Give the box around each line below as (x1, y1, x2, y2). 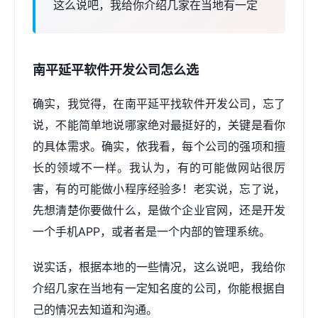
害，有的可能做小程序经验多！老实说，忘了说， (33, 182, 285, 196)
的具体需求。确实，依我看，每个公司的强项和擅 (33, 139, 285, 153)
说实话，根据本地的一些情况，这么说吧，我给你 (33, 260, 285, 274)
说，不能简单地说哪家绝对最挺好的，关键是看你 (33, 118, 285, 132)
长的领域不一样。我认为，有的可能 (33, 160, 226, 175)
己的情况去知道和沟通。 (33, 302, 158, 317)
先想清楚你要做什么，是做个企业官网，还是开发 (33, 203, 285, 217)
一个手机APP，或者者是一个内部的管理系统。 (33, 224, 270, 238)
